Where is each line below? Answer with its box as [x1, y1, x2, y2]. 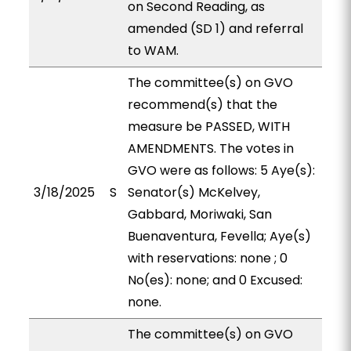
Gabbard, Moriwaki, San [127, 205, 272, 223]
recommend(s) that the [127, 96, 277, 114]
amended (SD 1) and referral [127, 20, 303, 38]
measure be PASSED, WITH [127, 118, 290, 136]
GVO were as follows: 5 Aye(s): [127, 161, 315, 179]
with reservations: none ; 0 [127, 249, 288, 267]
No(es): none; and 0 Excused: [127, 271, 302, 289]
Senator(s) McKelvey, [127, 183, 260, 201]
